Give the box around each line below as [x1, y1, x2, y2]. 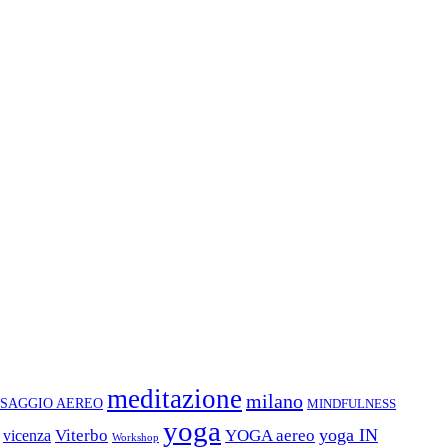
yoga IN [319, 425, 378, 446]
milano [246, 390, 303, 413]
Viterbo [55, 426, 108, 446]
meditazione [107, 384, 242, 415]
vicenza [3, 427, 51, 445]
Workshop [112, 432, 159, 444]
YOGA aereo [225, 426, 315, 446]
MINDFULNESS [307, 397, 396, 412]
